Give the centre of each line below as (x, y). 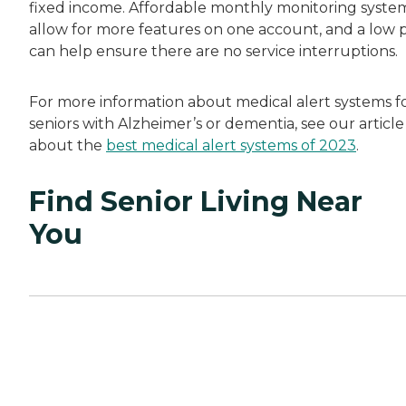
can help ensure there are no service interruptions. (213, 51)
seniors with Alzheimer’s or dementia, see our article (217, 123)
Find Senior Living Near (196, 201)
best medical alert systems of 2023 (231, 145)
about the (68, 145)
